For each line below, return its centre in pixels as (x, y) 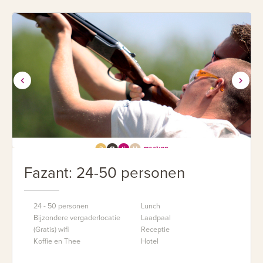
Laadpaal (156, 218)
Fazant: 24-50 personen (104, 173)
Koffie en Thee (57, 241)
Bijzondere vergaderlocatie (77, 218)
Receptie (155, 229)
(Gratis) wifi (51, 229)
